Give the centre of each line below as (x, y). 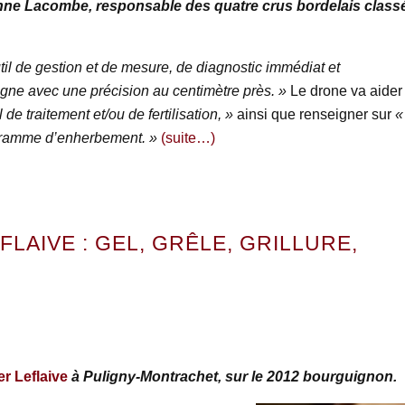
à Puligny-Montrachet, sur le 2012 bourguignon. (232, 377)
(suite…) (188, 138)
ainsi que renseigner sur (316, 115)
